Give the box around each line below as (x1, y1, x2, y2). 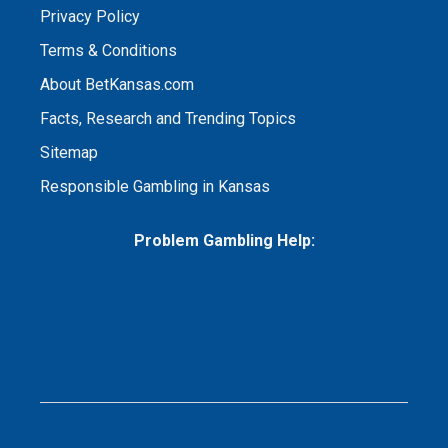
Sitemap (40, 142, 98, 162)
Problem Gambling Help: (133, 230, 315, 250)
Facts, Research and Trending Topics (40, 108, 296, 128)
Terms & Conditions (40, 40, 177, 60)
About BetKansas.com (40, 74, 194, 94)
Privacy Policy (40, 6, 140, 26)
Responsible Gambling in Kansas (40, 176, 270, 196)
